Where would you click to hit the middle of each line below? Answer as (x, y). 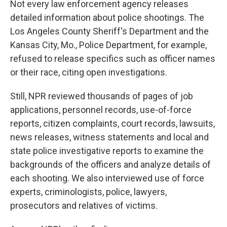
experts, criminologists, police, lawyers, (88, 192)
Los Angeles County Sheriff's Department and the (109, 31)
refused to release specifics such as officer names (113, 59)
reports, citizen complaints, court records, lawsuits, (112, 124)
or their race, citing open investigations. (89, 72)
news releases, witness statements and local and (109, 137)
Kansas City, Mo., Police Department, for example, (108, 45)
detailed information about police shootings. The (107, 18)
